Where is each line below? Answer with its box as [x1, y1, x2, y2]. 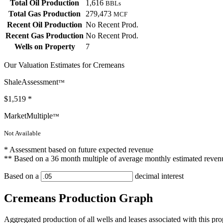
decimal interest [133, 172, 184, 181]
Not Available [4, 129, 41, 137]
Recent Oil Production [7, 20, 82, 29]
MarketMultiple [4, 111, 53, 120]
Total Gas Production [8, 9, 81, 18]
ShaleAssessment [4, 78, 58, 87]
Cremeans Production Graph [4, 192, 153, 205]
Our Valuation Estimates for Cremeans [4, 61, 124, 70]
